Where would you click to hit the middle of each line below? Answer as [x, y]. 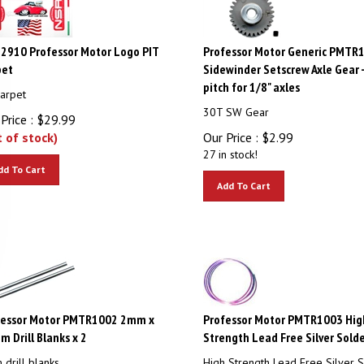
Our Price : [230, 130]
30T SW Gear [236, 105]
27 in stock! [230, 147]
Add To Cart [243, 178]
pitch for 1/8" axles [251, 80]
